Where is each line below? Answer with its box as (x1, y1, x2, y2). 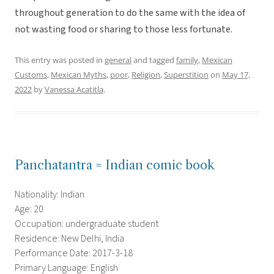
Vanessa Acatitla (45, 84, 103, 95)
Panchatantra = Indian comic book (15, 158, 215, 173)
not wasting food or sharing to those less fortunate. (15, 23, 232, 37)
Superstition (164, 69, 209, 81)
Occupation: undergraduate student (15, 217, 158, 231)
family (176, 54, 198, 66)
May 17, (222, 69, 250, 81)
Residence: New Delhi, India (15, 232, 124, 246)
